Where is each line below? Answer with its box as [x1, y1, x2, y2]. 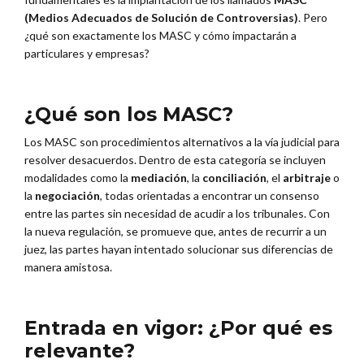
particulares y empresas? [24, 45, 149, 60]
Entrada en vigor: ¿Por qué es [24, 316, 332, 340]
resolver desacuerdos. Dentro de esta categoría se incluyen [24, 153, 326, 167]
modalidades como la [24, 171, 131, 185]
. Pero [298, 10, 327, 24]
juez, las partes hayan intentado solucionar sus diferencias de [24, 242, 333, 257]
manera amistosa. [24, 260, 112, 275]
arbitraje [283, 171, 331, 185]
